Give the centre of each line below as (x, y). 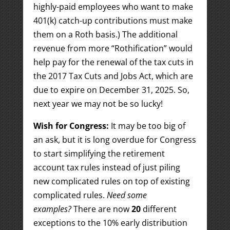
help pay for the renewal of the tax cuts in (113, 62)
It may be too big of (148, 126)
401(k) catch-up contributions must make (113, 21)
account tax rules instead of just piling (107, 167)
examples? (52, 209)
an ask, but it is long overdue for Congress (114, 140)
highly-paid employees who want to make (113, 7)
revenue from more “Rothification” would (113, 48)
